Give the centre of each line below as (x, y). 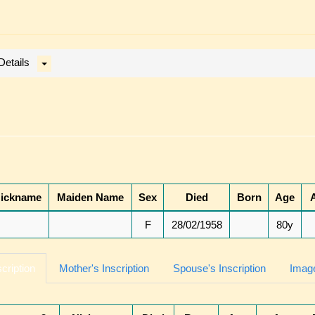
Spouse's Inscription (219, 269)
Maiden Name (90, 198)
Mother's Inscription (104, 269)
